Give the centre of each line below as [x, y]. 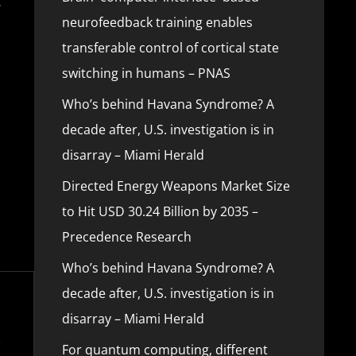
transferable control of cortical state [170, 48]
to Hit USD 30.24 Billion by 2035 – [160, 211]
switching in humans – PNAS [146, 73]
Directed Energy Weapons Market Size [176, 186]
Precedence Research [126, 237]
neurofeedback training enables [157, 22]
